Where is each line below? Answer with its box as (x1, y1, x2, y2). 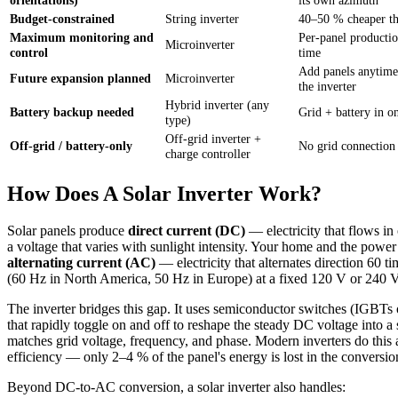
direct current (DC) (128, 223, 245, 239)
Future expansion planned (10, 70, 151, 85)
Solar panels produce (7, 223, 128, 239)
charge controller (165, 146, 251, 161)
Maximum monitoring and (10, 29, 154, 44)
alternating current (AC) (7, 255, 155, 271)
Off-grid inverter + (165, 131, 261, 146)
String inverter (165, 11, 239, 26)
